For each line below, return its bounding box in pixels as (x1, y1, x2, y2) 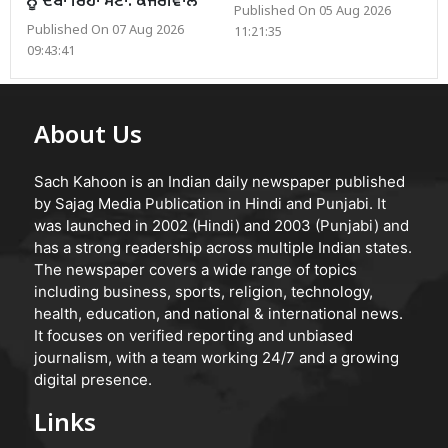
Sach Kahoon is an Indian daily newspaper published (34, 171, 405, 191)
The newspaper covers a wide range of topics (34, 259, 357, 279)
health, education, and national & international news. (34, 303, 403, 323)
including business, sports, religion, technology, (34, 281, 373, 301)
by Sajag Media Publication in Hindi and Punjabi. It (34, 193, 386, 213)
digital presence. (34, 369, 152, 389)
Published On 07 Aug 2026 (27, 22, 184, 39)
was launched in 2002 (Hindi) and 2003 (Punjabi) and (34, 215, 409, 235)
